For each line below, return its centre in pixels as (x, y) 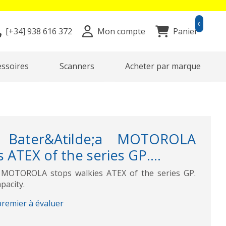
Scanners (77, 66)
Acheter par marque (163, 66)
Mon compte (121, 32)
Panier (185, 32)
